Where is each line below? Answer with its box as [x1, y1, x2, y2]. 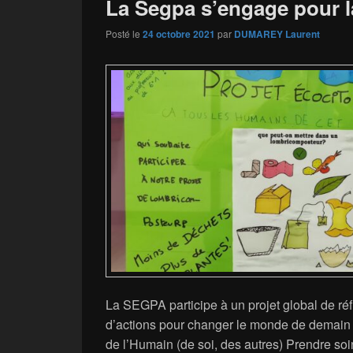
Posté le [106, 26, 143, 40]
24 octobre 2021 [143, 26, 215, 41]
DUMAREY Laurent [234, 26, 320, 41]
